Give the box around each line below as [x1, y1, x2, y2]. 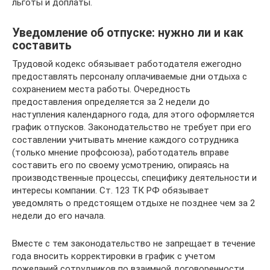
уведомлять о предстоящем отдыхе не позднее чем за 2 [12, 197, 255, 209]
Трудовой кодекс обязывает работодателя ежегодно [12, 58, 242, 69]
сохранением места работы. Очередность [12, 83, 190, 95]
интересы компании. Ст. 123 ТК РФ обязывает [12, 184, 209, 196]
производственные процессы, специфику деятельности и [12, 172, 257, 183]
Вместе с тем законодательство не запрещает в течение [12, 237, 256, 249]
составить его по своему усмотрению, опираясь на [12, 159, 229, 171]
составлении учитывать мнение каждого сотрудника [12, 134, 239, 145]
